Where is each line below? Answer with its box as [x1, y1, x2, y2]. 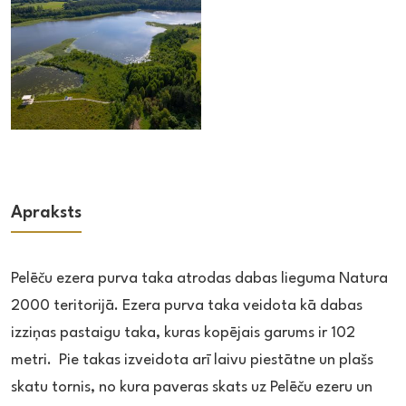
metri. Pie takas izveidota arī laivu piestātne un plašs [11, 353, 373, 369]
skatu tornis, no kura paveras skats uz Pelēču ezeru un [11, 380, 372, 396]
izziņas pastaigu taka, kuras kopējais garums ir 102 [11, 325, 355, 342]
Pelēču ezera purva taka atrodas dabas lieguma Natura [11, 271, 388, 287]
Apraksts [11, 204, 82, 221]
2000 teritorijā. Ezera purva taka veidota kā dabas [11, 298, 362, 314]
